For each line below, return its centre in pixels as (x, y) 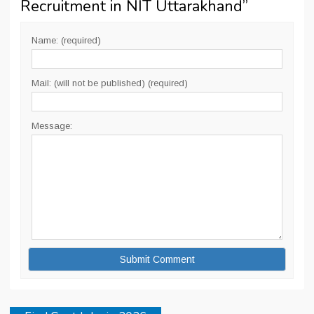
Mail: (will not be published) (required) (110, 83)
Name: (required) (66, 40)
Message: (52, 126)
